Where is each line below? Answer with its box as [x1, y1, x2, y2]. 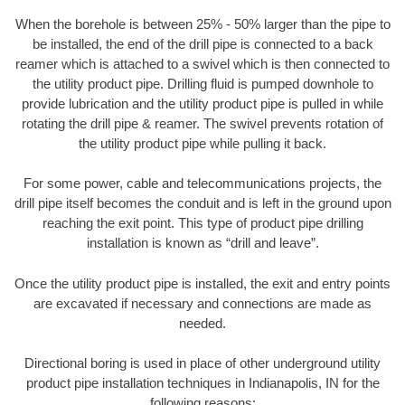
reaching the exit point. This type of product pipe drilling [42, 215, 363, 231]
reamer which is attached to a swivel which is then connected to [15, 55, 390, 71]
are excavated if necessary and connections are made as [33, 295, 372, 311]
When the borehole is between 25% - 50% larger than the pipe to [14, 15, 391, 32]
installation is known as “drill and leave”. [86, 235, 319, 251]
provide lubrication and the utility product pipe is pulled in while [22, 95, 383, 111]
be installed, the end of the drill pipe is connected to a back [32, 35, 373, 52]
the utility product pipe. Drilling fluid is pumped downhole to [32, 75, 373, 91]
